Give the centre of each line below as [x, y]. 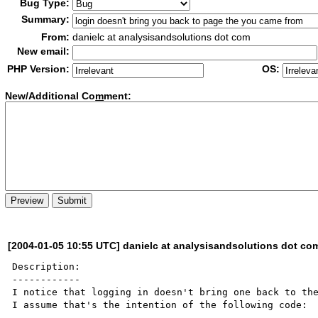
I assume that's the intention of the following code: [160, 305]
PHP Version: [39, 69]
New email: [44, 51]
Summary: [46, 19]
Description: [46, 266]
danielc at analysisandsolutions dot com [162, 37]
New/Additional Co [50, 96]
